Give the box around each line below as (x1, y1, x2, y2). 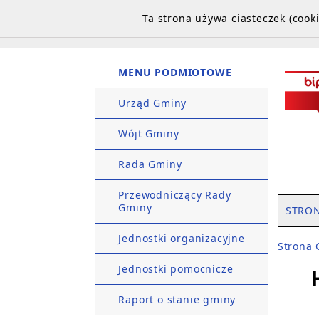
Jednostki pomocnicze (118, 261, 234, 276)
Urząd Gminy (118, 95, 187, 110)
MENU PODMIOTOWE (118, 65, 232, 79)
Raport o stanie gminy (118, 292, 236, 306)
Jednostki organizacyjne (118, 231, 245, 245)
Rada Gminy (118, 157, 182, 171)
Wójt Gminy (118, 126, 179, 140)
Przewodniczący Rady (118, 187, 231, 202)
